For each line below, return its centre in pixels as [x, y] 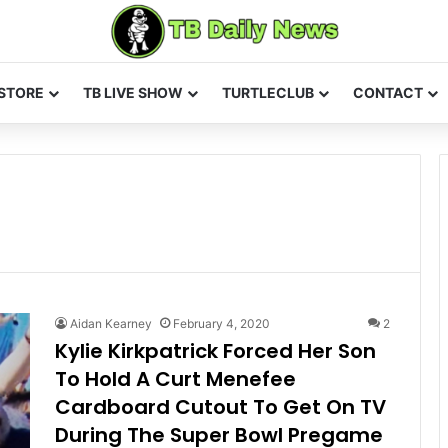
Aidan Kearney [111, 323]
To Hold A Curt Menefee [175, 378]
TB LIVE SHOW [133, 92]
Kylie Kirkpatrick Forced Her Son [215, 350]
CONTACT [388, 92]
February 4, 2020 [221, 323]
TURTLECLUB [268, 92]
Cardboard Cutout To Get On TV [220, 406]
